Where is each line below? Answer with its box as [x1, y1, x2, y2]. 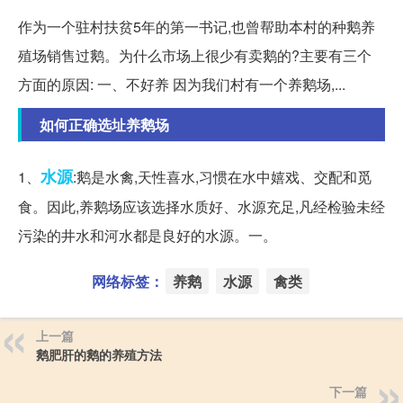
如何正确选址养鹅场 [40, 114, 169, 136]
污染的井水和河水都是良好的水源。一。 [18, 225, 277, 246]
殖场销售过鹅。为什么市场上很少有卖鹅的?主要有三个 [18, 45, 372, 67]
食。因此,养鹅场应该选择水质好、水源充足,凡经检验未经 [18, 196, 385, 218]
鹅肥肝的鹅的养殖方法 [36, 345, 162, 364]
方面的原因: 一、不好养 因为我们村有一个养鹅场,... [18, 74, 345, 95]
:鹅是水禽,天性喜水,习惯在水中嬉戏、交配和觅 [73, 166, 372, 188]
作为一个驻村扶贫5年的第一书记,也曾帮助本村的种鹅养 [18, 16, 375, 38]
